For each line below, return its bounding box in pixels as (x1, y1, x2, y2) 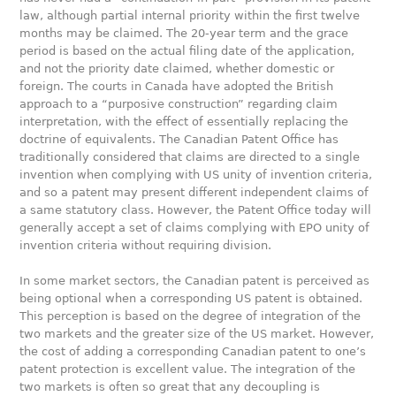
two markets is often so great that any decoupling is (19, 380, 321, 394)
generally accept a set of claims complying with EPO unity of (19, 221, 370, 235)
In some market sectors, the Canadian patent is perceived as (19, 274, 370, 288)
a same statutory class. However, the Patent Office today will (19, 203, 372, 217)
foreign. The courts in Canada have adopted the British (19, 80, 334, 94)
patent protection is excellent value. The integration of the (19, 362, 356, 377)
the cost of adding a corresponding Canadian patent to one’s (19, 345, 367, 359)
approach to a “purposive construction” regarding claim (19, 97, 339, 111)
